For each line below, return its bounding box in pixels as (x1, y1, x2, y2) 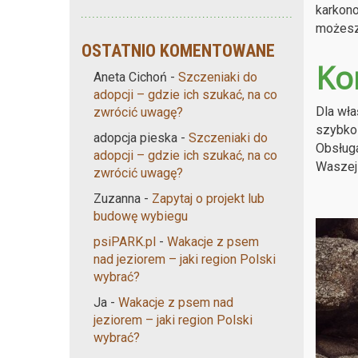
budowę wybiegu (93, 208, 188, 224)
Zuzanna (93, 190, 141, 206)
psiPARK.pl (93, 233, 156, 249)
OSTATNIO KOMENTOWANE (82, 40, 275, 61)
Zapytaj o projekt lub (152, 190, 265, 206)
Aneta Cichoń (93, 69, 167, 85)
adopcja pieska (93, 129, 177, 145)
